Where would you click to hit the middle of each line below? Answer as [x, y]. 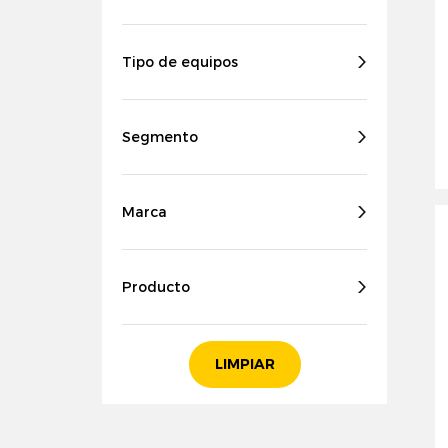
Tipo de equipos [180, 62]
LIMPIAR [244, 364]
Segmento [160, 137]
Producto [156, 287]
